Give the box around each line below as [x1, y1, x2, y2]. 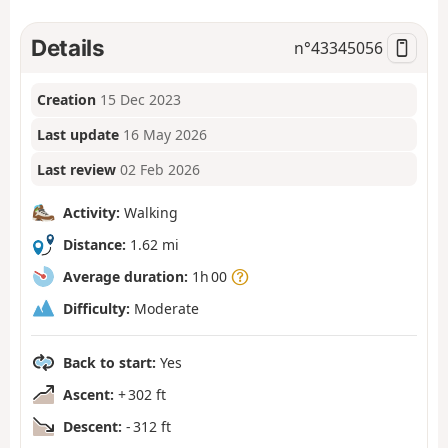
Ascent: [63, 384, 114, 404]
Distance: [63, 234, 126, 254]
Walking [120, 202, 178, 222]
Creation [37, 90, 97, 110]
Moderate [130, 298, 199, 318]
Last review [37, 159, 117, 179]
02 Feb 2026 [120, 159, 201, 179]
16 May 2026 [123, 125, 208, 145]
